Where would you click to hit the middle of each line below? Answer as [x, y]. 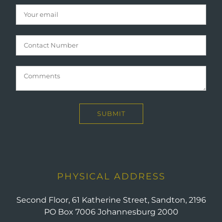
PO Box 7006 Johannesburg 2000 [111, 212]
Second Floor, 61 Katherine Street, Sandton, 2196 [111, 200]
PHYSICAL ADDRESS [111, 176]
